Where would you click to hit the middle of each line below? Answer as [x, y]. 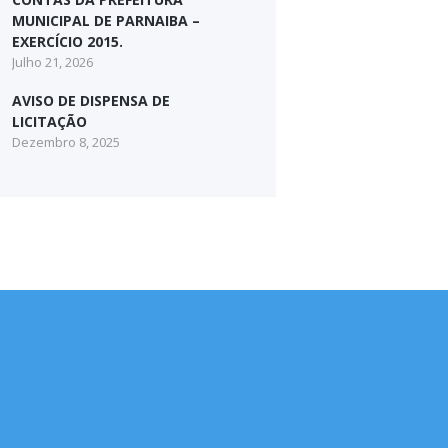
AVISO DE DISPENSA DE [91, 100]
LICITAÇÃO [49, 121]
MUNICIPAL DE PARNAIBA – [106, 21]
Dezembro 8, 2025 [66, 141]
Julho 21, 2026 [52, 62]
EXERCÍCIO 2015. [67, 42]
